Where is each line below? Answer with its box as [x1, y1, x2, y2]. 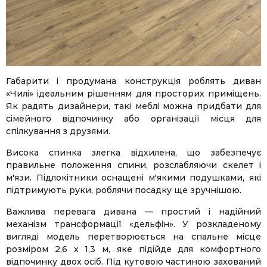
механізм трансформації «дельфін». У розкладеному [6, 218, 261, 229]
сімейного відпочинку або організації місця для [6, 113, 261, 124]
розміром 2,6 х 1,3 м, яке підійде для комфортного [6, 243, 261, 254]
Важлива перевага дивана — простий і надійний [6, 206, 261, 217]
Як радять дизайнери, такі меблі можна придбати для [6, 100, 261, 111]
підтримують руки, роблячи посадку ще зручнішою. [6, 184, 241, 195]
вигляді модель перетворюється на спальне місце [6, 231, 261, 242]
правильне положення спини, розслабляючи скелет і [6, 159, 261, 170]
